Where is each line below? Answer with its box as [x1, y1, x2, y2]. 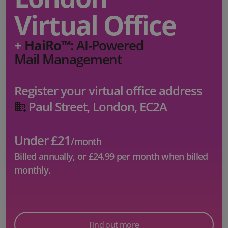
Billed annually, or [14, 150, 89, 163]
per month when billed [114, 150, 208, 163]
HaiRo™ [24, 36, 70, 54]
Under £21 [14, 132, 71, 149]
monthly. [14, 164, 51, 177]
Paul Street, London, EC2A [28, 98, 167, 115]
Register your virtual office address [14, 81, 203, 99]
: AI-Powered [70, 36, 144, 54]
